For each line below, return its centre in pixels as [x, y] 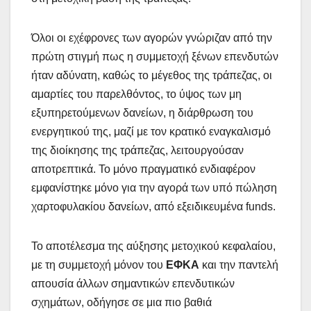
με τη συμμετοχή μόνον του [99, 264]
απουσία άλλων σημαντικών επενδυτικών [133, 283]
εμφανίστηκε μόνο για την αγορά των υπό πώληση [154, 187]
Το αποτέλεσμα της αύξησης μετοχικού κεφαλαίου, [153, 246]
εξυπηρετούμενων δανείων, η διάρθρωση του [142, 112]
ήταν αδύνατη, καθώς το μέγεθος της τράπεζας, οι [152, 75]
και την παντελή [239, 264]
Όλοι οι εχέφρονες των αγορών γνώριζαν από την [152, 37]
